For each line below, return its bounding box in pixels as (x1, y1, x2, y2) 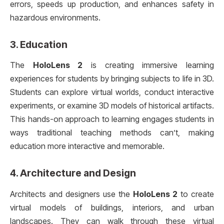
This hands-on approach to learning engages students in (10, 114, 214, 124)
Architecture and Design (20, 167, 136, 179)
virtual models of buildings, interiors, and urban (10, 202, 214, 212)
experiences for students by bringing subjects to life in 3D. (10, 74, 214, 84)
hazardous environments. (10, 12, 100, 22)
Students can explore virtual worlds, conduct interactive (10, 87, 214, 97)
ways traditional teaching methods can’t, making (10, 128, 214, 138)
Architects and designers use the (10, 189, 133, 199)
